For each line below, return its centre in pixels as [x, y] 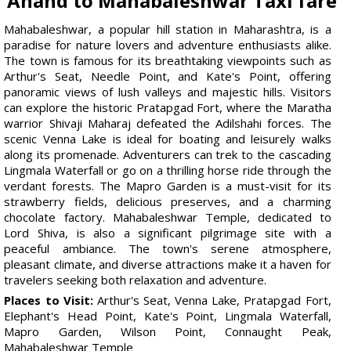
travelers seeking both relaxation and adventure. [136, 279]
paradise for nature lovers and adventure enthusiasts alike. [168, 44]
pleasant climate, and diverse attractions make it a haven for [168, 264]
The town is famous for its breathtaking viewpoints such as [168, 60]
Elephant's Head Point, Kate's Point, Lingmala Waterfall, [168, 315]
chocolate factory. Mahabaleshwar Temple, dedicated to [168, 217]
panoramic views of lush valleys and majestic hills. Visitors [168, 91]
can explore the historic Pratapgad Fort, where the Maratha [168, 107]
